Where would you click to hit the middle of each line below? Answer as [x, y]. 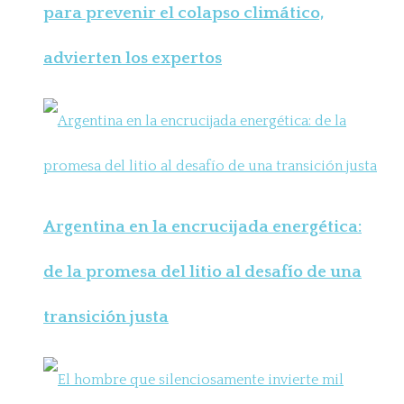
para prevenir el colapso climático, [184, 13]
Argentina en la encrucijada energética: [202, 227]
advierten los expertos [133, 58]
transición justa [106, 317]
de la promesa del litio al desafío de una [202, 272]
